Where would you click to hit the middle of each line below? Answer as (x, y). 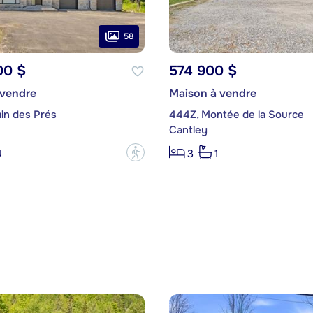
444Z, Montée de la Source (236, 115)
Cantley (188, 130)
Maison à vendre (212, 94)
